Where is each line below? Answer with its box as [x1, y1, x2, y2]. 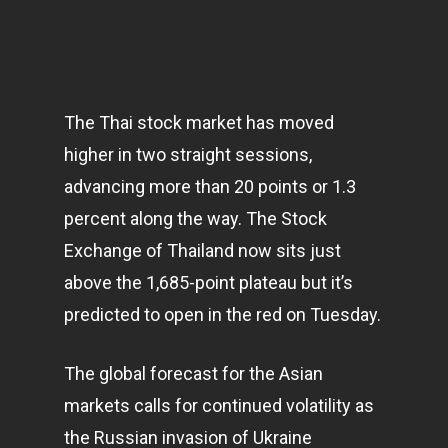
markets [64, 395, 130, 416]
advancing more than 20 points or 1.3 [64, 176, 356, 197]
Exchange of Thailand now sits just [64, 240, 341, 261]
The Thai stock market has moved [64, 112, 334, 133]
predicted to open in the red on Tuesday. [64, 304, 381, 325]
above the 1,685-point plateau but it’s [64, 272, 353, 293]
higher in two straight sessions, [64, 144, 312, 165]
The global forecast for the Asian [64, 363, 323, 384]
